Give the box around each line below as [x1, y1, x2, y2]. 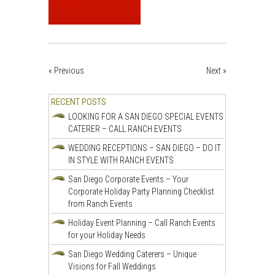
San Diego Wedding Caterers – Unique [68, 249, 197, 259]
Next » [206, 65, 227, 76]
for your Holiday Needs [68, 230, 146, 240]
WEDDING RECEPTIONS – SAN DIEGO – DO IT [68, 142, 222, 153]
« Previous [48, 65, 84, 76]
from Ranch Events [68, 198, 133, 209]
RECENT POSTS [50, 96, 106, 107]
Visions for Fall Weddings [68, 261, 157, 271]
